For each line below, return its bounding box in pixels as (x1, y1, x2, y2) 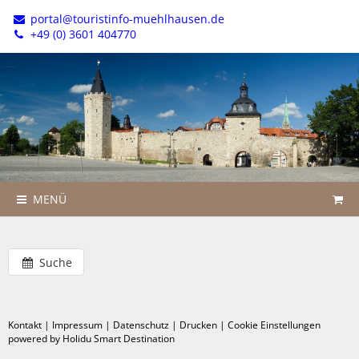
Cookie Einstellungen (228, 317, 321, 332)
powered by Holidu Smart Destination (8, 331, 175, 345)
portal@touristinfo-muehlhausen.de (26, 11, 224, 26)
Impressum (52, 317, 103, 332)
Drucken (179, 317, 217, 332)
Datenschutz (113, 317, 169, 332)
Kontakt (8, 317, 42, 332)
